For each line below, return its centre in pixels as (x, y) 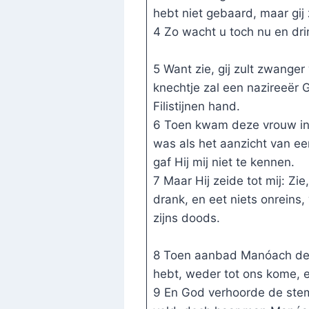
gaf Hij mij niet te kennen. (223, 162)
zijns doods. (186, 218)
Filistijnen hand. (196, 107)
